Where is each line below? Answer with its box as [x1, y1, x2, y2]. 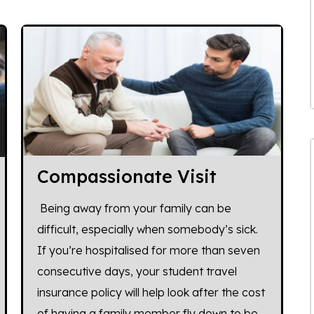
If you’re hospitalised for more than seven [37, 243, 261, 257]
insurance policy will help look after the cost [37, 285, 266, 299]
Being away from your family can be [37, 200, 232, 215]
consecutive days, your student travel [37, 264, 238, 278]
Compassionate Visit [37, 165, 217, 187]
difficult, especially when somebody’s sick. [37, 221, 259, 236]
